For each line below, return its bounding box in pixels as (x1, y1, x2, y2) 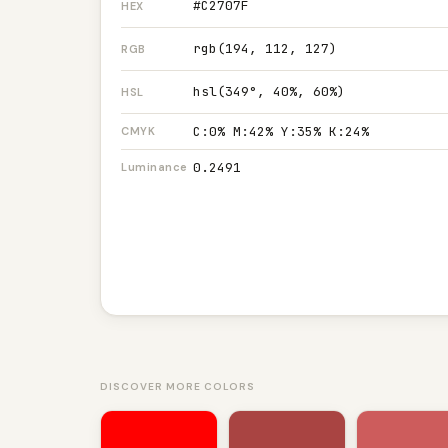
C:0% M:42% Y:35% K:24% (193, 122, 369, 140)
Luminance (121, 160, 188, 174)
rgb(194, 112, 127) (193, 40, 337, 57)
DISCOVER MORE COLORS (100, 380, 255, 393)
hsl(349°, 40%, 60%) (193, 83, 345, 100)
